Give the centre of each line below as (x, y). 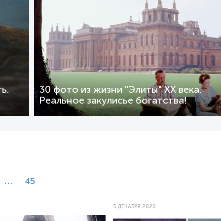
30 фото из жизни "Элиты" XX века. (120, 90)
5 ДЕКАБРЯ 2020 (134, 206)
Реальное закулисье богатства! (113, 100)
